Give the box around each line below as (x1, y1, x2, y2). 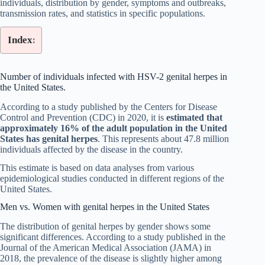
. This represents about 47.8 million (98, 133, 229, 144)
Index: (8, 34, 36, 46)
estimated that (166, 112, 222, 122)
